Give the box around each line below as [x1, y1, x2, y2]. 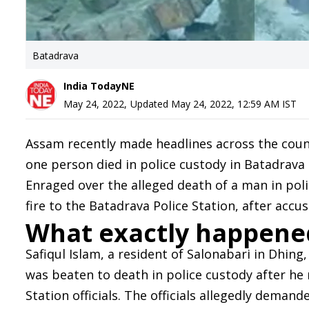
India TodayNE [63, 79, 134, 92]
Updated [130, 97, 171, 110]
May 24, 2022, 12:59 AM [171, 97, 279, 110]
